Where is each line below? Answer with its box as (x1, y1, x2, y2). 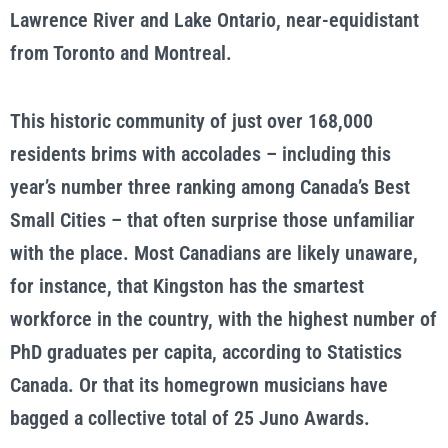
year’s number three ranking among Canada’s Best (10, 175, 410, 199)
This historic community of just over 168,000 (10, 109, 373, 133)
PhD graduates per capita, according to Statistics (10, 340, 402, 364)
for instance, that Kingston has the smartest (10, 274, 364, 298)
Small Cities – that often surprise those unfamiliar (10, 208, 415, 232)
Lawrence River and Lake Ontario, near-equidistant (10, 8, 419, 32)
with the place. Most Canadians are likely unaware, (10, 241, 418, 265)
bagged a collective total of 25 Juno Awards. (10, 406, 370, 430)
